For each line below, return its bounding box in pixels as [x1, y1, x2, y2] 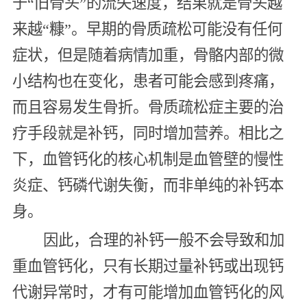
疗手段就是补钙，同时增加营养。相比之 [12, 124, 284, 142]
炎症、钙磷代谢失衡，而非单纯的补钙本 [12, 176, 284, 194]
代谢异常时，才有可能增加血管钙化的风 [12, 284, 284, 301]
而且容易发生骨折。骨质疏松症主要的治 [12, 98, 284, 116]
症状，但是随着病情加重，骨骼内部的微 [12, 46, 284, 64]
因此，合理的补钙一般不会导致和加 [42, 232, 284, 249]
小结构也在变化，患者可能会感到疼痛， [12, 72, 284, 90]
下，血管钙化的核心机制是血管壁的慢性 [12, 150, 284, 168]
